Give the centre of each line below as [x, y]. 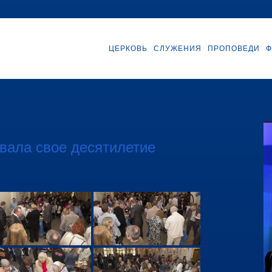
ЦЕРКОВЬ [128, 49]
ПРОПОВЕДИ [234, 49]
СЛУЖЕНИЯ [178, 49]
